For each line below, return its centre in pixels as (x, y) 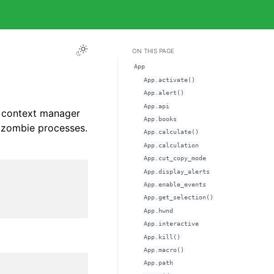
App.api (156, 106)
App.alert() (164, 93)
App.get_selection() (178, 198)
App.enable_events (175, 184)
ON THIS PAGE (153, 51)
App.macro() (164, 250)
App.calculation (171, 145)
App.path (158, 263)
